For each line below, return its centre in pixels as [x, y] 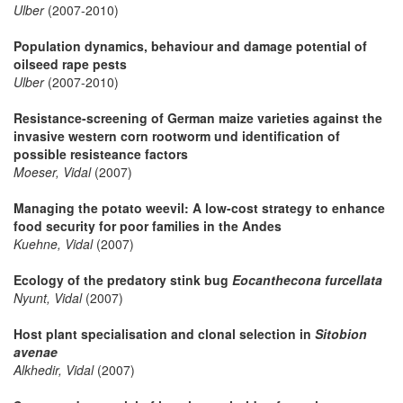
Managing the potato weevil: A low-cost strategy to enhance [199, 207]
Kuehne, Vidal [53, 243]
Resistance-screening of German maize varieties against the [198, 117]
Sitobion [341, 333]
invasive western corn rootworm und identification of [177, 135]
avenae [36, 351]
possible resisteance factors [101, 153]
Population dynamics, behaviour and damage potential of [190, 45]
